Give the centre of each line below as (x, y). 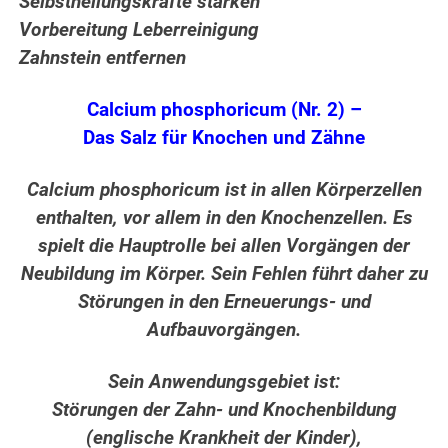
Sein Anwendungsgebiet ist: (224, 382)
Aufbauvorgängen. (224, 330)
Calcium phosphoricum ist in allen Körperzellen (224, 190)
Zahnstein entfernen (103, 58)
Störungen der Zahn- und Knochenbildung (224, 410)
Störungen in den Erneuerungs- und (224, 302)
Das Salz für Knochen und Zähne (224, 138)
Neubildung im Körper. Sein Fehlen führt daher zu (224, 274)
